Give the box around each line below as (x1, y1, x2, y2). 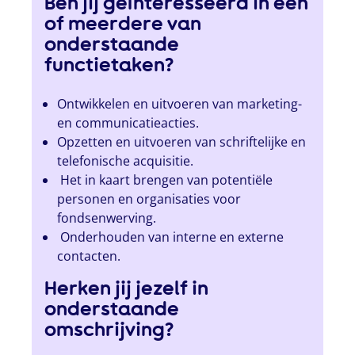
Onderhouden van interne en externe (57, 228, 284, 246)
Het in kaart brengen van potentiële (57, 171, 273, 189)
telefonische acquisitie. (57, 152, 194, 170)
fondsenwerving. (57, 209, 157, 227)
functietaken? (44, 53, 174, 77)
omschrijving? (44, 318, 174, 342)
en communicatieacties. (57, 114, 209, 132)
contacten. (57, 247, 121, 265)
